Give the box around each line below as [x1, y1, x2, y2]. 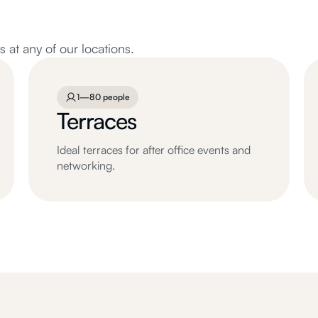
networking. [57, 158, 115, 172]
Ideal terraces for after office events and [57, 143, 251, 157]
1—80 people [77, 92, 130, 102]
